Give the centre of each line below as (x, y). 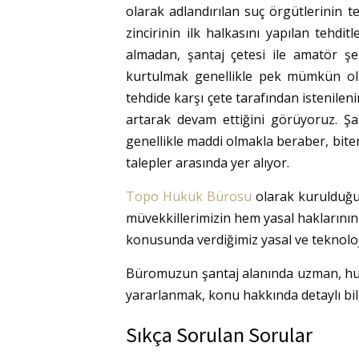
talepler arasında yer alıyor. (208, 163)
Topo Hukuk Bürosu (189, 196)
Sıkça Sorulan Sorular (219, 335)
